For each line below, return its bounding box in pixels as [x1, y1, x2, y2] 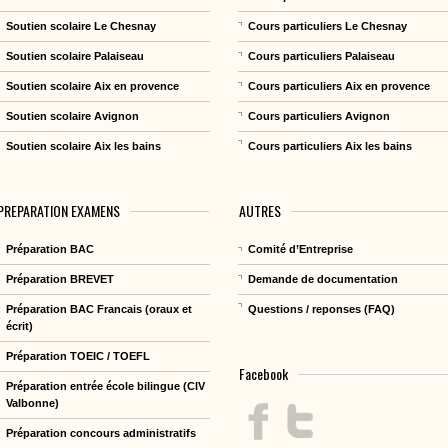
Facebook [239, 362, 289, 384]
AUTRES [239, 199, 282, 221]
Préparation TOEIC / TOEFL [6, 349, 151, 362]
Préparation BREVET [6, 272, 115, 285]
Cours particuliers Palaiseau [248, 49, 396, 62]
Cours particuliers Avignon [248, 109, 391, 122]
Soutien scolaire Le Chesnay [6, 19, 157, 32]
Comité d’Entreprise [248, 242, 354, 255]
